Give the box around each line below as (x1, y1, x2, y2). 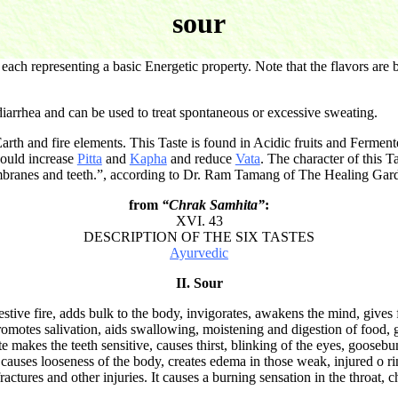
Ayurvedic (170, 245, 228, 261)
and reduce (166, 151, 235, 167)
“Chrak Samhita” (162, 197, 265, 213)
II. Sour (175, 275, 223, 291)
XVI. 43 (175, 213, 223, 229)
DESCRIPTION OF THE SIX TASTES (84, 229, 314, 245)
